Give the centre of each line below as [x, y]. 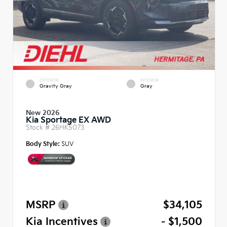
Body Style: [43, 144]
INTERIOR [149, 80]
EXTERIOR [49, 80]
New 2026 [43, 112]
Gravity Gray [56, 86]
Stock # [39, 127]
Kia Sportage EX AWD [68, 120]
